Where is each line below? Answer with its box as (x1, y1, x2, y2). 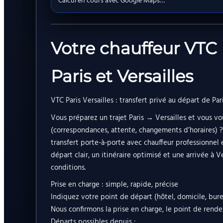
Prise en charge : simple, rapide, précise (50, 179, 178, 191)
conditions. (50, 161, 86, 174)
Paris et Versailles (50, 66, 193, 86)
